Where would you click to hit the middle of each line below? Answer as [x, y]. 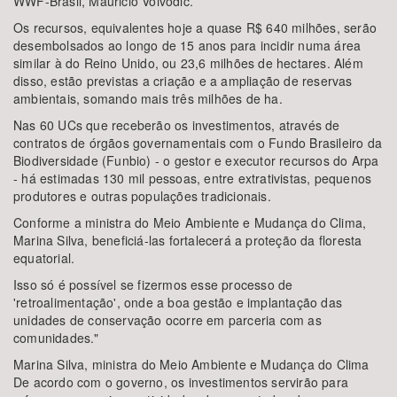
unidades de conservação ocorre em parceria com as [167, 320]
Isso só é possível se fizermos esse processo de [153, 284]
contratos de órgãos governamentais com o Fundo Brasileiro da [198, 143]
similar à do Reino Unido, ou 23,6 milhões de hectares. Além [188, 63]
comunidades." [56, 338]
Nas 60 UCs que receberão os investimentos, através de [177, 125]
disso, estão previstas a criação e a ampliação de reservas [183, 81]
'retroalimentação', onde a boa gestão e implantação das [178, 302]
